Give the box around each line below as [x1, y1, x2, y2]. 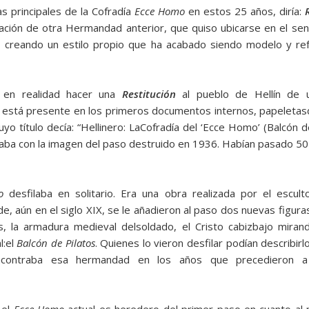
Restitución [121, 87, 176, 101]
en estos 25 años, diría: [185, 4, 306, 19]
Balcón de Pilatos [17, 236, 95, 250]
